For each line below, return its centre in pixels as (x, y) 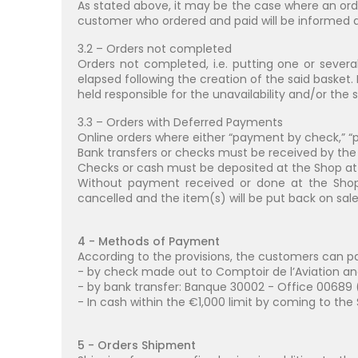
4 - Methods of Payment (149, 241)
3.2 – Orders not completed (155, 49)
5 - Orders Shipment (137, 345)
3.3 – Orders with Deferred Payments (180, 122)
